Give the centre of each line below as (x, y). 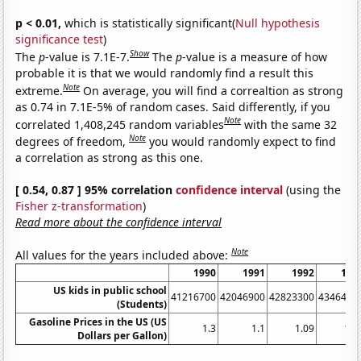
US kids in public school (110, 290)
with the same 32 (291, 124)
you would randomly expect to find (243, 141)
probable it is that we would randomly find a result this (165, 73)
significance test (60, 39)
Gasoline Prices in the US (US (98, 322)
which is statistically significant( (149, 23)
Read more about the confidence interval (119, 222)
